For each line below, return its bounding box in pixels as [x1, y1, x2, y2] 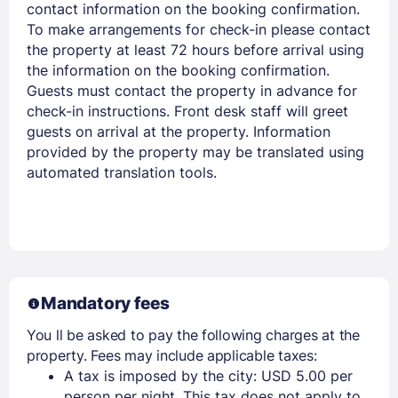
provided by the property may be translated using [27, 142, 364, 161]
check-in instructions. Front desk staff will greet [27, 101, 348, 120]
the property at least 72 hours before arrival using [27, 40, 364, 59]
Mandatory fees [41, 292, 170, 314]
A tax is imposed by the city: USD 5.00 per [64, 366, 353, 385]
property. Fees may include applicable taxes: [27, 346, 317, 364]
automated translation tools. [27, 163, 217, 181]
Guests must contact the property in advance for [27, 81, 357, 99]
